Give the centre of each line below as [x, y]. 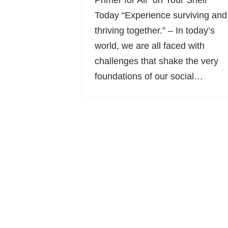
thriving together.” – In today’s [154, 31]
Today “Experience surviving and [161, 15]
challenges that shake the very [156, 61]
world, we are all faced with [149, 46]
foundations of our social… [150, 76]
